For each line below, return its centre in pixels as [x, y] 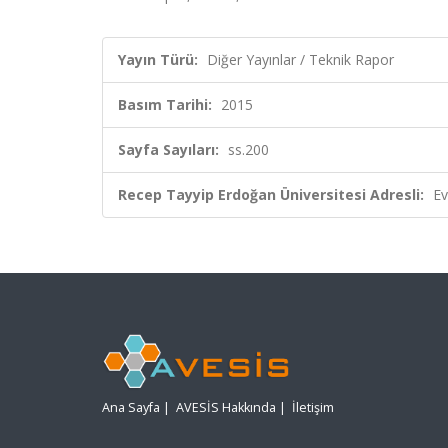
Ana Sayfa [131, 408]
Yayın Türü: [158, 59]
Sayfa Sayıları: [168, 149]
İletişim [313, 408]
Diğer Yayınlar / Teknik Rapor [300, 59]
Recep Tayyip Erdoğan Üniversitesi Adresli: [271, 194]
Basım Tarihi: [165, 104]
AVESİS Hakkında [226, 408]
